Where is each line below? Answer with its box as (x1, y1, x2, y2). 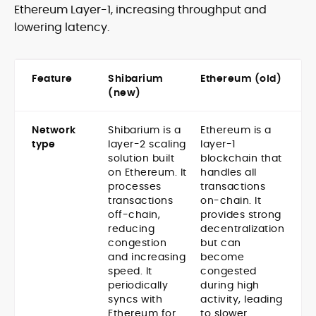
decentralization (200, 221, 284, 236)
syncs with (108, 292, 162, 307)
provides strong (200, 207, 281, 222)
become (200, 250, 244, 265)
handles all (200, 165, 257, 180)
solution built (108, 151, 174, 166)
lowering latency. (14, 19, 109, 36)
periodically (108, 278, 168, 293)
